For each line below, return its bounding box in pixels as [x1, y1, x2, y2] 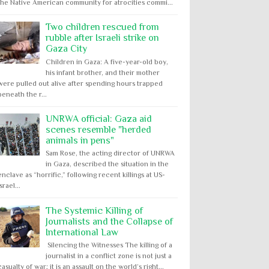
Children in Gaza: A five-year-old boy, [46, 57, 168, 66]
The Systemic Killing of [46, 205, 143, 216]
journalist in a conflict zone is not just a [46, 251, 172, 260]
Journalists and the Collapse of [46, 216, 173, 227]
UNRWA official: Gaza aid [46, 113, 152, 124]
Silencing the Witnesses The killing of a [46, 240, 172, 249]
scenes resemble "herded [46, 124, 151, 135]
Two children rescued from [46, 22, 159, 33]
